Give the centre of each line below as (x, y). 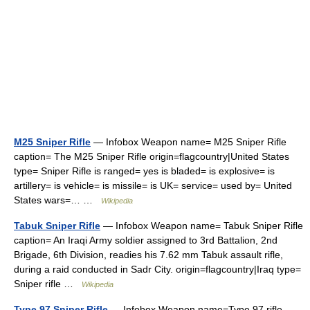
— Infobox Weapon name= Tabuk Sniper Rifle (202, 226)
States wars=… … (57, 200)
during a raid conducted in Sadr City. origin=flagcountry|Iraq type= (157, 269)
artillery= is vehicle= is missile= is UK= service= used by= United (153, 185)
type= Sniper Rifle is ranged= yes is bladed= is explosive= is (144, 171)
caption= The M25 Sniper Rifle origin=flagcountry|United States (152, 156)
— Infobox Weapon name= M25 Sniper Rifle (189, 142)
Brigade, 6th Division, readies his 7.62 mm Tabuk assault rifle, (148, 255)
